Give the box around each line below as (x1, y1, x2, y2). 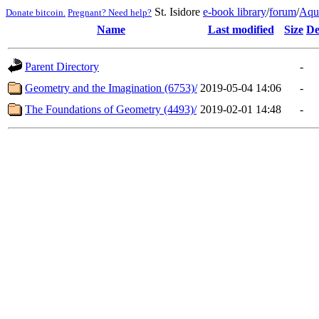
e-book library (203, 6, 266, 18)
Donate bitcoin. (6, 7, 66, 18)
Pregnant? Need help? (68, 7, 152, 18)
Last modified (207, 23, 274, 36)
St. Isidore (152, 6, 203, 18)
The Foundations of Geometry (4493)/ (25, 103, 197, 115)
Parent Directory (25, 61, 99, 73)
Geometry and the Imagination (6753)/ (25, 82, 197, 94)
